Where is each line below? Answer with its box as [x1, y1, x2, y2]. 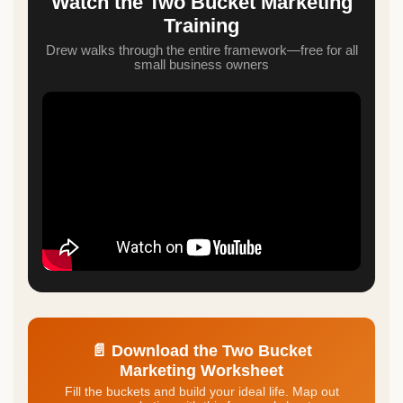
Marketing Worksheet [120, 360, 283, 380]
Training [164, 13, 239, 37]
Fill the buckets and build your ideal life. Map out [64, 383, 339, 399]
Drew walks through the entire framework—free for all [45, 42, 358, 58]
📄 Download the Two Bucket [91, 340, 312, 360]
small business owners [134, 57, 269, 72]
